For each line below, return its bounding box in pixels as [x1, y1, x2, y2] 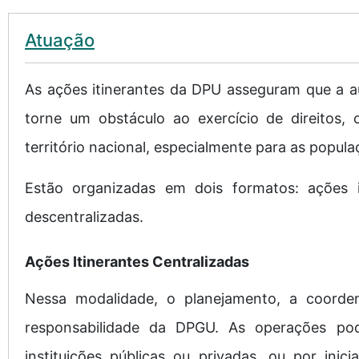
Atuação [25, 30, 95, 50]
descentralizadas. [25, 208, 143, 225]
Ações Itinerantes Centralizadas [25, 253, 249, 270]
